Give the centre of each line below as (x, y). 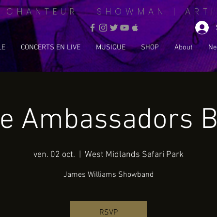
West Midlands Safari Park (134, 155)
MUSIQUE (111, 47)
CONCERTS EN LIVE (51, 47)
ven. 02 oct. (54, 155)
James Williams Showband (108, 175)
